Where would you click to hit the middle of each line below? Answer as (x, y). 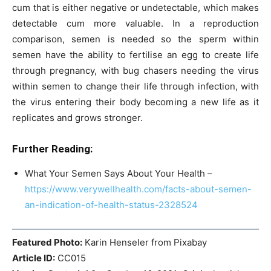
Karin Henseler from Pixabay (145, 242)
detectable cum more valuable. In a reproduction (135, 23)
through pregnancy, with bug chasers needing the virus (135, 70)
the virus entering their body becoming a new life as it (135, 102)
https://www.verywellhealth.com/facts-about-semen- (138, 189)
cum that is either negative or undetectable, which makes (135, 8)
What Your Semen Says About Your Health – (119, 173)
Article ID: (34, 258)
